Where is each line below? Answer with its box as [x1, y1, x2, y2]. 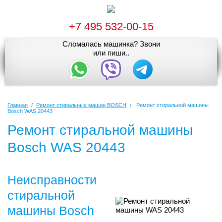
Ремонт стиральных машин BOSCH [36, 102, 126, 108]
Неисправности [7, 172, 97, 187]
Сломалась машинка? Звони [62, 40, 160, 48]
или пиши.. [93, 49, 129, 57]
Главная [7, 102, 28, 108]
